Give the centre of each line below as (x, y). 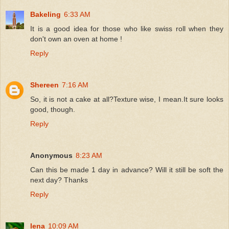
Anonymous (51, 155)
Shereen (44, 85)
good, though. (53, 109)
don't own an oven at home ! (76, 39)
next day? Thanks (59, 180)
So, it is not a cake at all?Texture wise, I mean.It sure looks (127, 99)
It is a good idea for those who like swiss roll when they (127, 28)
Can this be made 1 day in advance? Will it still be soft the (127, 169)
